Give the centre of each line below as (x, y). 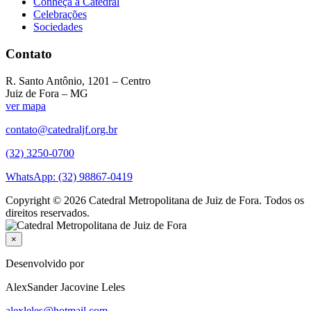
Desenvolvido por (45, 263)
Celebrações (60, 15)
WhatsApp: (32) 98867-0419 (69, 176)
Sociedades (58, 27)
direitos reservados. (48, 212)
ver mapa (26, 106)
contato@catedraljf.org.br (61, 129)
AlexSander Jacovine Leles (65, 287)
